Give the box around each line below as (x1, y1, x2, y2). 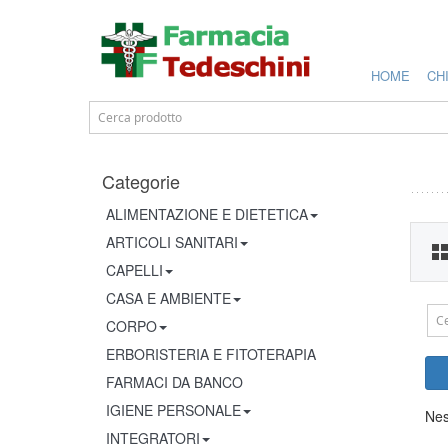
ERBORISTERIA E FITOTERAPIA (106, 344, 316, 364)
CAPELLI (106, 260, 163, 280)
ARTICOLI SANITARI (106, 232, 238, 252)
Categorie (102, 168, 180, 194)
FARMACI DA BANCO (106, 372, 243, 392)
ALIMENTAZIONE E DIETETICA (106, 204, 308, 224)
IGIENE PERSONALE (106, 400, 241, 420)
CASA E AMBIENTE (106, 288, 231, 308)
